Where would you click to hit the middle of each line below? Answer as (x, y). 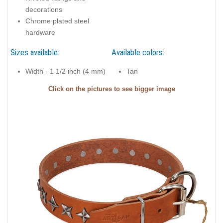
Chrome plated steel (57, 21)
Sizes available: (35, 52)
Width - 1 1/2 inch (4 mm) (65, 71)
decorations (44, 10)
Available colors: (138, 52)
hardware (40, 33)
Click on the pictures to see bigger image (111, 89)
